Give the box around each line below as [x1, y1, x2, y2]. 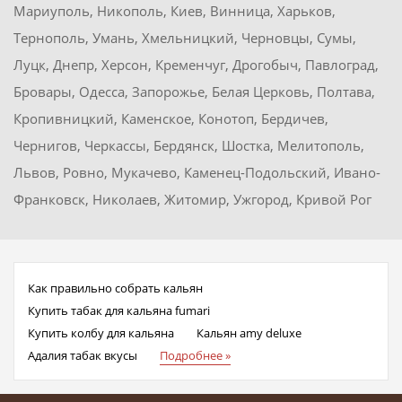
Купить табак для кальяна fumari [28, 302, 210, 319]
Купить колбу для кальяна [28, 325, 174, 342]
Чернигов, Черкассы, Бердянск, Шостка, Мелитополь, [13, 136, 364, 155]
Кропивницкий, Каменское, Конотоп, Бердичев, [13, 109, 328, 128]
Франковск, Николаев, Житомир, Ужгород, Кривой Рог [13, 190, 371, 209]
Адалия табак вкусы [28, 347, 137, 364]
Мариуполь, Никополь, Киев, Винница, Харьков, [13, 2, 336, 21]
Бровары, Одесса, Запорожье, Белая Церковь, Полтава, [13, 83, 375, 101]
